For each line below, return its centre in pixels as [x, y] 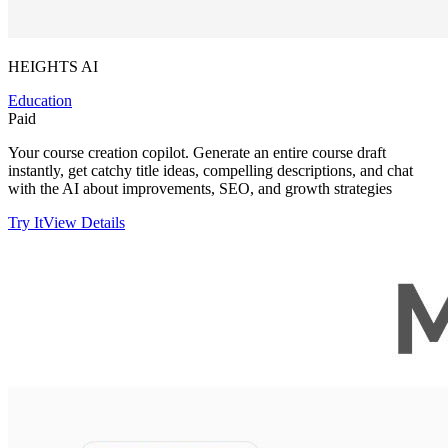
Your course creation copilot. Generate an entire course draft [197, 152]
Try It [25, 222]
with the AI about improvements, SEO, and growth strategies [200, 188]
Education [40, 100]
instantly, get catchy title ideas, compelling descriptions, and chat [210, 170]
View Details [84, 222]
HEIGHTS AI [53, 66]
